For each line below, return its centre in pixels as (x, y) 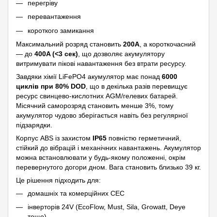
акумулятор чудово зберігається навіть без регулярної (102, 115)
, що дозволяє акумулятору (121, 54)
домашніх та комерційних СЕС (76, 193)
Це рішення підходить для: (58, 180)
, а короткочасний (168, 44)
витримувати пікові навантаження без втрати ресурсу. (101, 63)
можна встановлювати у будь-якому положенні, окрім (101, 157)
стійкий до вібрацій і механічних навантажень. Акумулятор (108, 147)
